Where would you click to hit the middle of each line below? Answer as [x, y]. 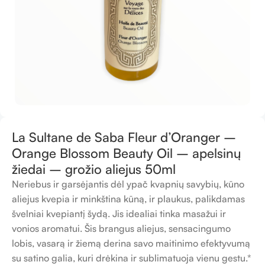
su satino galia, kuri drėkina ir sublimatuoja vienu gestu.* [132, 258]
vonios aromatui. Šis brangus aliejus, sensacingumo [121, 228]
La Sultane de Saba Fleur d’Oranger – [124, 137]
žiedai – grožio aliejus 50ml [94, 169]
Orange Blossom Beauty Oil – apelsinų [126, 153]
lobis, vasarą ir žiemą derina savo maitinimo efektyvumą [131, 243]
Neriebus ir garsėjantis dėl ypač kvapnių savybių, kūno [128, 184]
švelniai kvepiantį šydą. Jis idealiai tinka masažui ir [119, 214]
